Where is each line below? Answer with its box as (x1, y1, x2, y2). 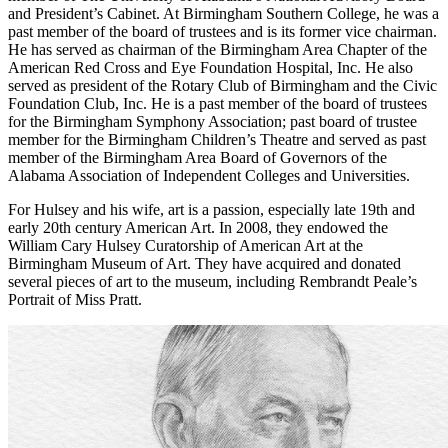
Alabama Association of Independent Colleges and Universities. (8, 166, 410, 184)
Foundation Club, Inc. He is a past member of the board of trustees (8, 94, 427, 112)
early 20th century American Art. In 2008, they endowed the (8, 218, 388, 236)
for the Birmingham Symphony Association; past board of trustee (8, 112, 417, 130)
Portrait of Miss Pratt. (8, 290, 142, 308)
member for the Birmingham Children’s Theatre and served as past (8, 130, 426, 148)
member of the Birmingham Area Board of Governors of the (8, 148, 387, 166)
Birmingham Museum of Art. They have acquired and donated (8, 254, 401, 272)
